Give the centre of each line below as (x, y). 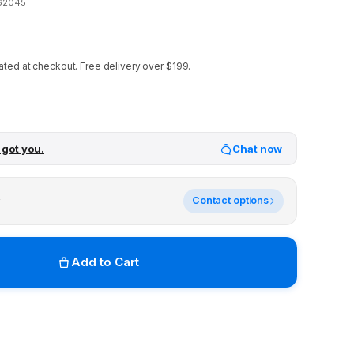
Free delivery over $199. (136, 66)
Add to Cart (105, 262)
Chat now (257, 148)
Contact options (230, 201)
